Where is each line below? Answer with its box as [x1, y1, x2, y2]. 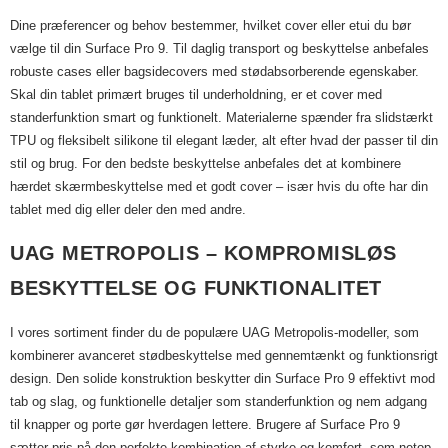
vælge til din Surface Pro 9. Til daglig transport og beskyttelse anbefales [10, 41, 429, 56]
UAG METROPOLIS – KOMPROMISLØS [10, 242, 397, 264]
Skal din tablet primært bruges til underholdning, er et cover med [10, 87, 382, 102]
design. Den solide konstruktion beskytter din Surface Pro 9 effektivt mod [10, 371, 435, 386]
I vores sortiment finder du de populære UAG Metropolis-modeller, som [10, 325, 419, 340]
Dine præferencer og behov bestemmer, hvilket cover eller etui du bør [10, 18, 411, 33]
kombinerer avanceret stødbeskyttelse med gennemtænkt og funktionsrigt [10, 348, 438, 363]
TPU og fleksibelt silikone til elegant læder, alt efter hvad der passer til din [10, 133, 438, 148]
